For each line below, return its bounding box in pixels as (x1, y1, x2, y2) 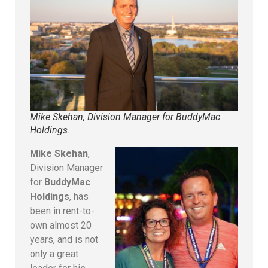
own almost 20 (30, 219, 92, 231)
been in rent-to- (30, 205, 95, 217)
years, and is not (30, 233, 98, 245)
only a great (30, 248, 78, 260)
